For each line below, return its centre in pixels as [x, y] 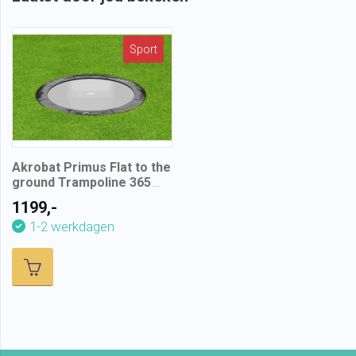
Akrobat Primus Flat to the [91, 167]
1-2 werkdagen [72, 226]
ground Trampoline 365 [81, 182]
